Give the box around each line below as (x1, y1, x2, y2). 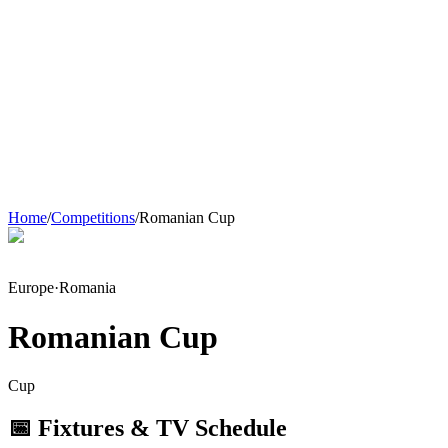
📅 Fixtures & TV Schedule (8, 415, 287, 442)
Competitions (51, 209, 135, 227)
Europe (8, 279, 54, 297)
